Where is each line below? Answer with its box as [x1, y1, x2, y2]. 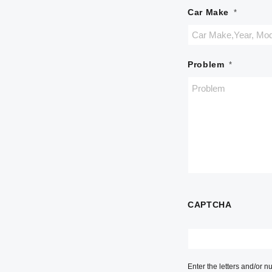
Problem [188, 59, 225, 69]
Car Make [188, 7, 229, 17]
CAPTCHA [188, 200, 232, 209]
